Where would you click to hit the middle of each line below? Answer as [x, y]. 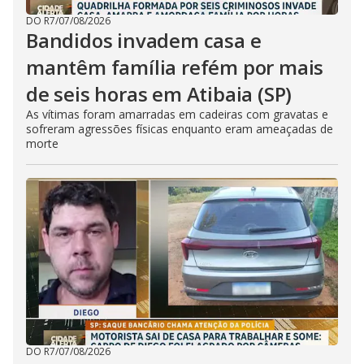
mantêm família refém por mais [175, 67]
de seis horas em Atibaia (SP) [159, 94]
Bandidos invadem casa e [144, 40]
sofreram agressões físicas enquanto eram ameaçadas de [180, 129]
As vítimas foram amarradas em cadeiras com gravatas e [177, 114]
